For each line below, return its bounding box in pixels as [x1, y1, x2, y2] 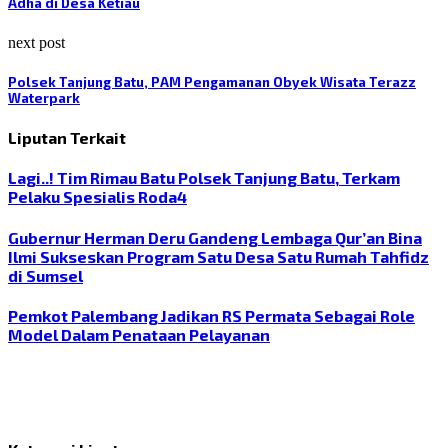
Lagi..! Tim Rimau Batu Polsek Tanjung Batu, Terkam [8, 168, 400, 188]
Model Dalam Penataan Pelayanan [8, 324, 270, 344]
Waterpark [8, 89, 80, 106]
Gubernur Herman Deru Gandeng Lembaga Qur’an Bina [8, 227, 422, 247]
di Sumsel [8, 265, 83, 285]
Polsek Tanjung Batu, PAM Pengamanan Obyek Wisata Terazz [8, 73, 416, 90]
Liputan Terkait [8, 127, 126, 147]
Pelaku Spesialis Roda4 [8, 187, 187, 207]
